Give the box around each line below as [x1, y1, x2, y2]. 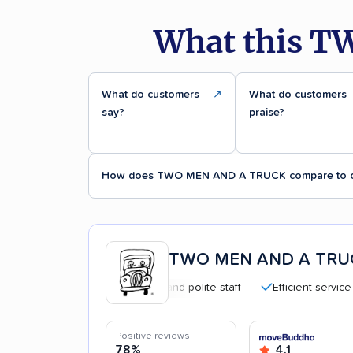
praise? [248, 106, 284, 118]
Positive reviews [116, 331, 190, 341]
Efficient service [239, 281, 318, 293]
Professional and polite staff [67, 281, 207, 293]
